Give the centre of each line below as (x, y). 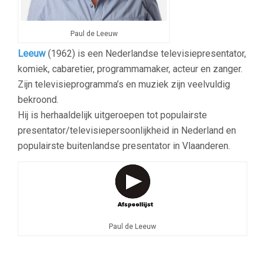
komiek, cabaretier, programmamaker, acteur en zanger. (130, 69)
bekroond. (38, 100)
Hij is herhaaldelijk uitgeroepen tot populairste (112, 115)
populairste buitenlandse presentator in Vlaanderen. (124, 146)
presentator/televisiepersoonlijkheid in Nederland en (127, 131)
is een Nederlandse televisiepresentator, (162, 54)
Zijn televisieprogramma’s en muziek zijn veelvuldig (124, 85)
